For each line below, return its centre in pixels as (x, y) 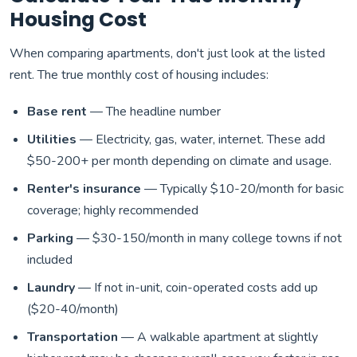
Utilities (52, 139)
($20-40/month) (73, 309)
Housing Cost (78, 20)
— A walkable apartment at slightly (218, 337)
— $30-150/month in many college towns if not (208, 238)
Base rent (57, 111)
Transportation (73, 337)
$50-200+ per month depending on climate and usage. (180, 161)
